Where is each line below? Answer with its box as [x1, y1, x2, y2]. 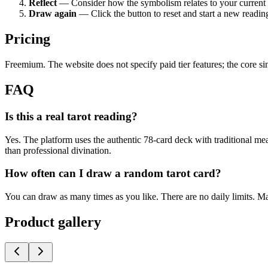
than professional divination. [5, 145, 111, 156]
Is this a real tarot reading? [5, 109, 138, 123]
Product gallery [5, 214, 101, 230]
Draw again [29, 8, 77, 19]
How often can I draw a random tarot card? [5, 167, 221, 180]
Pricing [5, 31, 50, 47]
